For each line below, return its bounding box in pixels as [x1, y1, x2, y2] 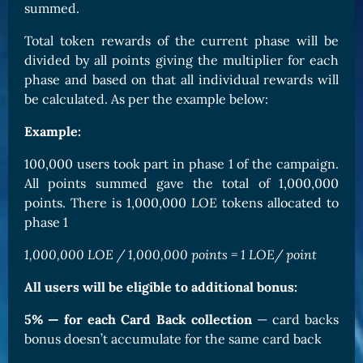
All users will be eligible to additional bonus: [24, 279, 297, 296]
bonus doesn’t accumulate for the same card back [24, 331, 322, 348]
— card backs [251, 311, 340, 328]
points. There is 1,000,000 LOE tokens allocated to [24, 194, 339, 211]
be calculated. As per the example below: [24, 91, 268, 108]
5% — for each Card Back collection [24, 311, 252, 328]
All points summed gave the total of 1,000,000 [24, 175, 339, 192]
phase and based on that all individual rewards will [24, 71, 339, 88]
